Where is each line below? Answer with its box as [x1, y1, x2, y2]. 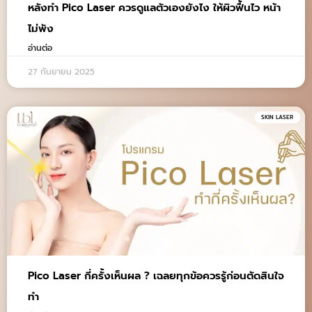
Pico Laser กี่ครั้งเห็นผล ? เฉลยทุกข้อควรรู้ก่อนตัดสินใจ [28, 267, 284, 283]
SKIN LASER [261, 113, 294, 122]
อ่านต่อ [28, 41, 52, 54]
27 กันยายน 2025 [28, 65, 95, 78]
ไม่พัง [28, 20, 54, 36]
